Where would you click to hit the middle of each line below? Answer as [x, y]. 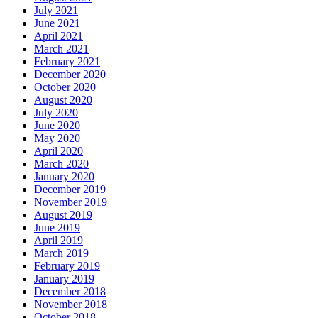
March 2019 [61, 253]
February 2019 [67, 266]
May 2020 [57, 138]
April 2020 [59, 151]
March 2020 [61, 164]
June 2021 [57, 23]
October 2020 [65, 87]
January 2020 [64, 177]
